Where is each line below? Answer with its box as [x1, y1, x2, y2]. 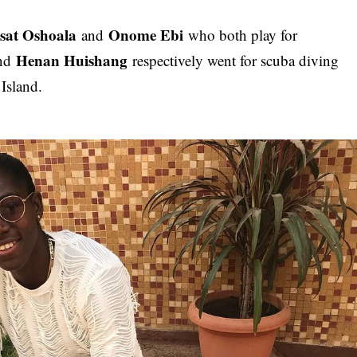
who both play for [183, 24, 298, 45]
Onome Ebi [108, 23, 184, 45]
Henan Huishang [16, 49, 128, 71]
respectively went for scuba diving [127, 49, 339, 70]
